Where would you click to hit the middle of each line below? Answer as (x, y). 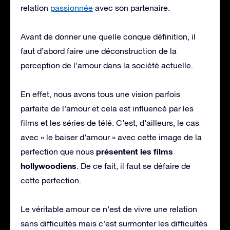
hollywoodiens (49, 165)
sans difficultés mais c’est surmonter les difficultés (114, 223)
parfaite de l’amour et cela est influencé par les (107, 108)
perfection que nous (58, 151)
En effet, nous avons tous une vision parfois (100, 94)
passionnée (72, 7)
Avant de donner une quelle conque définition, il (108, 36)
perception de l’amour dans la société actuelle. (107, 65)
